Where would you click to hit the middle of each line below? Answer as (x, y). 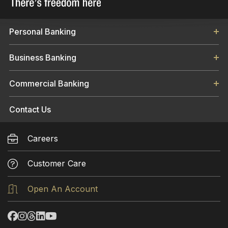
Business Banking (43, 57)
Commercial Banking (49, 83)
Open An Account (63, 189)
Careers (43, 138)
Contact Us (30, 109)
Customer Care (57, 163)
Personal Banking (42, 31)
